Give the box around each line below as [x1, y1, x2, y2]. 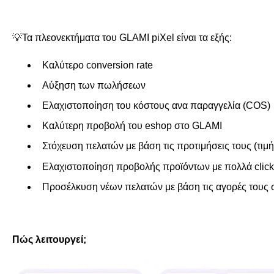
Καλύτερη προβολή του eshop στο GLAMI [42, 120, 224, 131]
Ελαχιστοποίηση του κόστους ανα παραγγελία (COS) [42, 100, 270, 111]
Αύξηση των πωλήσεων [42, 80, 146, 91]
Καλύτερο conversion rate [42, 59, 153, 70]
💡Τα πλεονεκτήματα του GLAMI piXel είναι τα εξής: [12, 32, 234, 43]
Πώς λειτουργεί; [12, 234, 86, 245]
